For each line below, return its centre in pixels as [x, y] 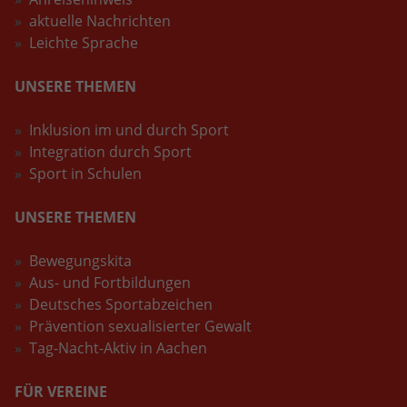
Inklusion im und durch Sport [129, 129]
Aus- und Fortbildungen [110, 282]
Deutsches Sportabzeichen [121, 304]
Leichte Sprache [84, 42]
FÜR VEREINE [61, 391]
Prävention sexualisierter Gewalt [140, 326]
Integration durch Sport [110, 151]
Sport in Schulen [85, 173]
